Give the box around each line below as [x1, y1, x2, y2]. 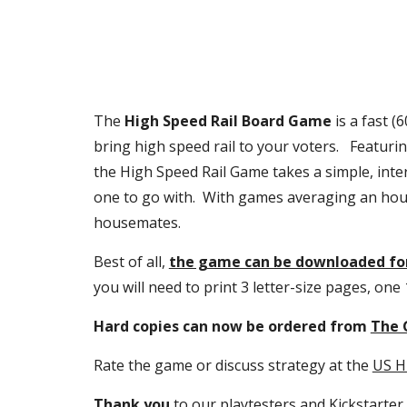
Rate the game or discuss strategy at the [93, 355, 372, 375]
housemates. [93, 213, 181, 233]
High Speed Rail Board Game [124, 111, 332, 131]
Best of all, [93, 252, 169, 272]
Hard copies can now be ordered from [93, 316, 371, 336]
